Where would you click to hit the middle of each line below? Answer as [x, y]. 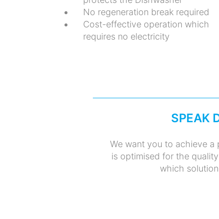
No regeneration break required [146, 12]
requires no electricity [126, 36]
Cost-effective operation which [146, 24]
